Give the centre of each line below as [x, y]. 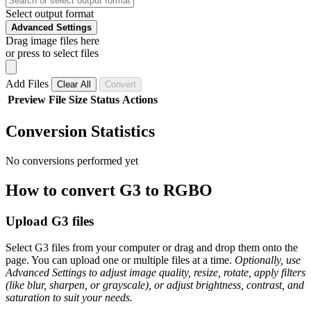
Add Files [28, 83]
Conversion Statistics [80, 131]
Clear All [74, 84]
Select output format [50, 13]
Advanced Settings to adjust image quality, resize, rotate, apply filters [155, 273]
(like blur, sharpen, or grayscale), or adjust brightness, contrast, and [155, 285]
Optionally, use [268, 260]
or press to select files [52, 53]
